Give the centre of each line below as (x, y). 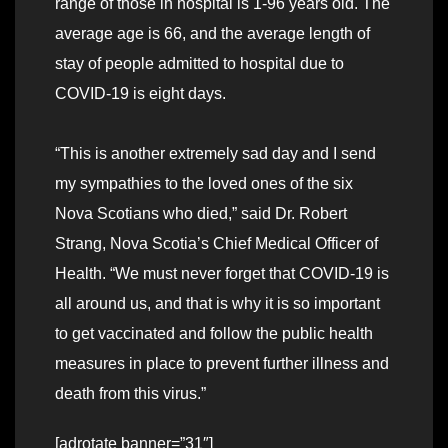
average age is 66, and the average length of (212, 34)
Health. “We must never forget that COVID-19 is (222, 274)
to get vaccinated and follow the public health (214, 334)
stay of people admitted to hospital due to (199, 64)
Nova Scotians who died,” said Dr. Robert (201, 214)
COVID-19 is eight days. (140, 94)
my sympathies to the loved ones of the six (204, 184)
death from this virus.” (130, 394)
